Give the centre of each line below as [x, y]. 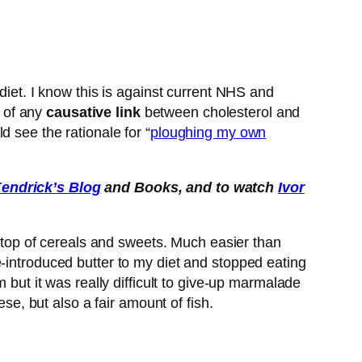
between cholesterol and [220, 113]
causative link [93, 113]
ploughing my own [208, 133]
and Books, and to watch [189, 188]
